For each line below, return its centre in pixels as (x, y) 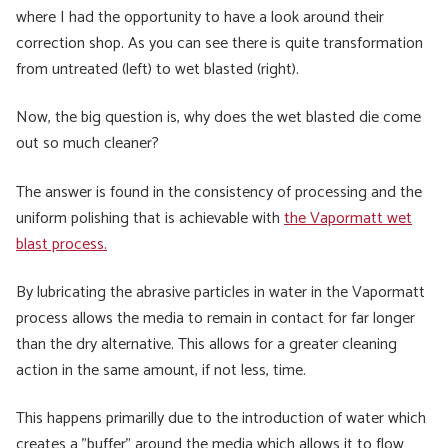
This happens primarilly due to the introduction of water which (221, 419)
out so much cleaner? (87, 144)
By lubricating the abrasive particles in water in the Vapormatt (220, 292)
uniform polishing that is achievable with (150, 218)
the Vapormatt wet (348, 218)
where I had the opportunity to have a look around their (200, 17)
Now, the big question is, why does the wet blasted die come (218, 118)
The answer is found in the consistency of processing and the (219, 192)
